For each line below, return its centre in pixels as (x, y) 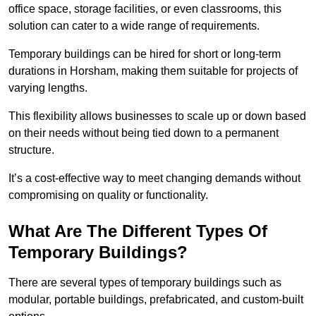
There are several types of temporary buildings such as (145, 283)
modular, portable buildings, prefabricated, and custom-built (156, 300)
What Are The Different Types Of (138, 231)
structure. (31, 150)
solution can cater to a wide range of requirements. (134, 26)
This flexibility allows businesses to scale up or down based (157, 116)
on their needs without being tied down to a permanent (144, 133)
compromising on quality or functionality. (108, 195)
